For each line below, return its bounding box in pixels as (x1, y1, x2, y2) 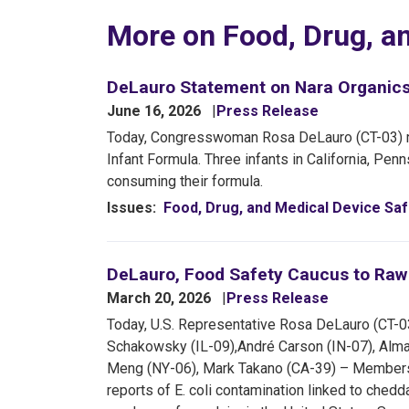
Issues (107, 198, 152, 216)
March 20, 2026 (107, 288, 215, 307)
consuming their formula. (107, 172, 263, 190)
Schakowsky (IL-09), (107, 337, 237, 355)
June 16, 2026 (107, 101, 204, 120)
